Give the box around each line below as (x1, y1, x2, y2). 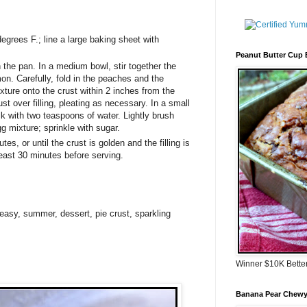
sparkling (132, 208, 171, 219)
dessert (58, 208, 90, 219)
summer (21, 208, 55, 219)
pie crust (93, 208, 130, 219)
